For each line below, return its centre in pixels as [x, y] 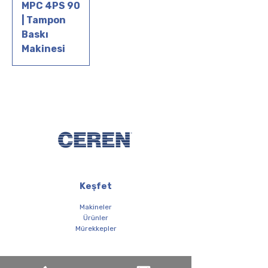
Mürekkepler [96, 229]
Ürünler [96, 218]
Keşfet [96, 186]
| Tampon [44, 20]
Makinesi [43, 49]
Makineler [96, 207]
